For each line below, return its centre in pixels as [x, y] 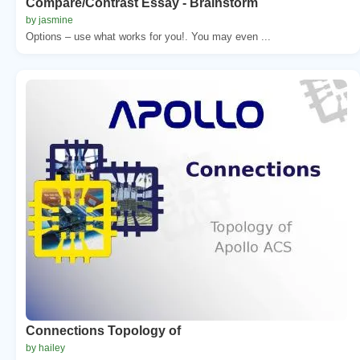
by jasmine [49, 20]
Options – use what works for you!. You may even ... [148, 36]
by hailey [45, 348]
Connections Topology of [103, 330]
